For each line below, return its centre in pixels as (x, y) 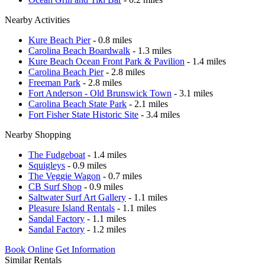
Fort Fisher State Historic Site (83, 114)
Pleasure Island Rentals (72, 208)
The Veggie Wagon (64, 176)
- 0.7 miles (121, 176)
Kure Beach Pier (59, 40)
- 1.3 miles (151, 50)
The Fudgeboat (57, 154)
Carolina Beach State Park (77, 104)
